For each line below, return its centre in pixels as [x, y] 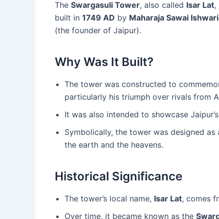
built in [68, 17]
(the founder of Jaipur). [98, 30]
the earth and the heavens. [114, 144]
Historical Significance [119, 176]
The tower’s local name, [109, 198]
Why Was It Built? [104, 62]
